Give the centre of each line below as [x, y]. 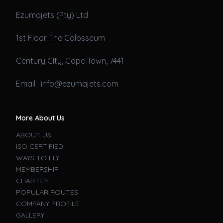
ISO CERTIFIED [40, 146]
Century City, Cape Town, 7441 [70, 60]
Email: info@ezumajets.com [67, 83]
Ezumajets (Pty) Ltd [52, 15]
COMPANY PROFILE [48, 203]
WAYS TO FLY [38, 158]
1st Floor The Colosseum [61, 38]
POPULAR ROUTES [47, 192]
